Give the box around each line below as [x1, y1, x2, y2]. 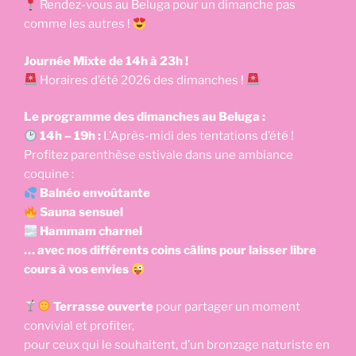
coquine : [24, 167, 74, 182]
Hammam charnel [37, 224, 143, 239]
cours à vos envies [24, 262, 131, 277]
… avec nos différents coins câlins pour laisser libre [24, 243, 316, 258]
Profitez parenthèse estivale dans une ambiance [24, 148, 293, 163]
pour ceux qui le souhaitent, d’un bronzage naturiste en [24, 337, 330, 352]
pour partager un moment [153, 299, 301, 314]
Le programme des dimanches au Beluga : [24, 110, 265, 125]
